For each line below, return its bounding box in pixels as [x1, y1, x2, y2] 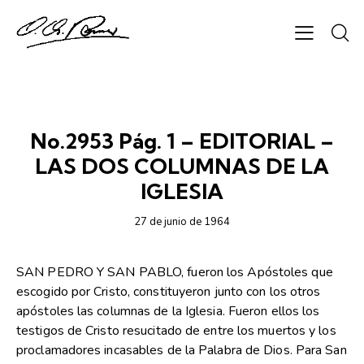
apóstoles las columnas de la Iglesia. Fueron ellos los [16, 302, 320, 321]
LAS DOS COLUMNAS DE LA [35, 153, 329, 180]
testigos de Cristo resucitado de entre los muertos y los [16, 322, 336, 340]
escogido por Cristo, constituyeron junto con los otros [16, 283, 321, 301]
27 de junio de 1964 [134, 214, 230, 230]
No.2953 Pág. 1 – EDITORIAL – [30, 128, 334, 155]
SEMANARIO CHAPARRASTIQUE [100, 105, 264, 117]
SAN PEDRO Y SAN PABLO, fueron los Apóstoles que [16, 263, 333, 282]
